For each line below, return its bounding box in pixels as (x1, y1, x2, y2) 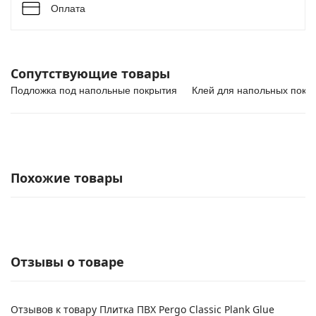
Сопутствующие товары (11, 65, 170, 82)
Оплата (51, 3, 85, 14)
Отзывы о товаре (11, 253, 124, 270)
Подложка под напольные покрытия (11, 85, 177, 96)
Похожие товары (11, 169, 123, 186)
